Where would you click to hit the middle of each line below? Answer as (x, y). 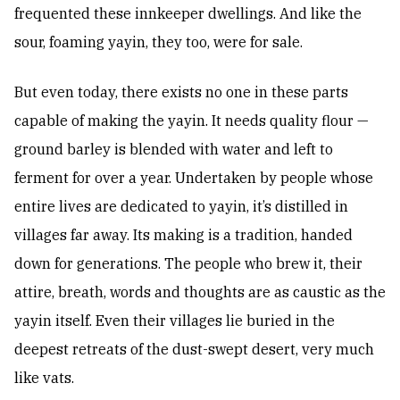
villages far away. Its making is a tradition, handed (183, 235)
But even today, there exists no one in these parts (181, 92)
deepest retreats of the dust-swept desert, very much (194, 350)
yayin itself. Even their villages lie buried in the (175, 321)
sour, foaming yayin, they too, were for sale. (158, 42)
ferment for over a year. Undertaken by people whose (194, 178)
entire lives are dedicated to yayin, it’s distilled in (181, 207)
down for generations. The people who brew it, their (188, 264)
